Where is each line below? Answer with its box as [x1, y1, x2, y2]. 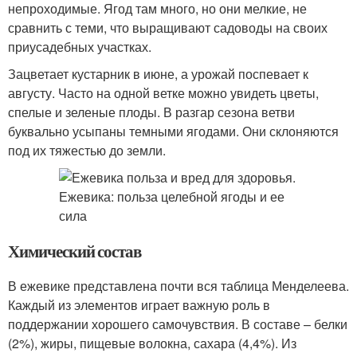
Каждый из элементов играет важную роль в [8, 296, 270, 314]
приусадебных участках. [8, 37, 151, 56]
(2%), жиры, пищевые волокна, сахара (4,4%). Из [8, 334, 296, 352]
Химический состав [8, 239, 142, 263]
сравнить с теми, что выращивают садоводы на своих [8, 18, 328, 37]
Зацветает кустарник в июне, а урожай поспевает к [8, 65, 308, 83]
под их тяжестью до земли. [8, 141, 166, 159]
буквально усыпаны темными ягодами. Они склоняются [8, 122, 339, 140]
